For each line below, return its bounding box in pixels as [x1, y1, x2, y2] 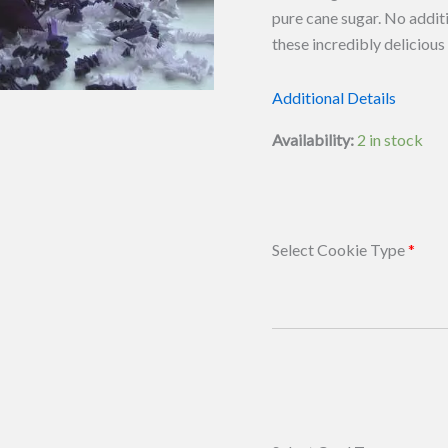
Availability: [272, 130, 354, 150]
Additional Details [272, 88, 396, 108]
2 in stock [357, 130, 423, 150]
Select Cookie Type [272, 240, 408, 260]
